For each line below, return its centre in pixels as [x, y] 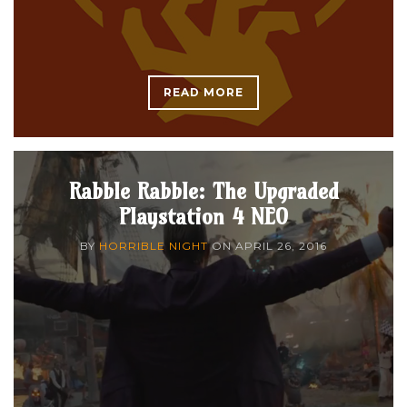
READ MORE [203, 92]
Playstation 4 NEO [203, 216]
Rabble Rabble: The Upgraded [203, 190]
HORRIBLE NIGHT [154, 245]
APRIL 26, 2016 [281, 245]
